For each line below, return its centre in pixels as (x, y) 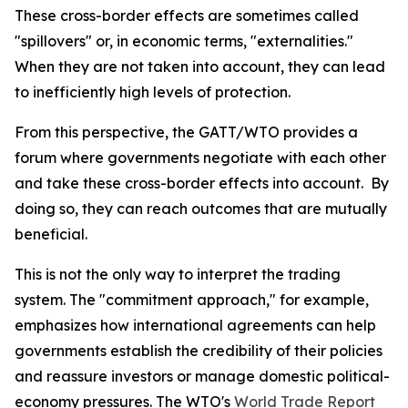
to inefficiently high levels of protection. (154, 92)
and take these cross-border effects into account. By (202, 183)
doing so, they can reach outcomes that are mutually (201, 209)
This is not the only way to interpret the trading (178, 274)
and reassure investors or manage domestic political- (202, 376)
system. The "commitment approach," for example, (192, 300)
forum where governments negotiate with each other (200, 158)
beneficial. (51, 234)
